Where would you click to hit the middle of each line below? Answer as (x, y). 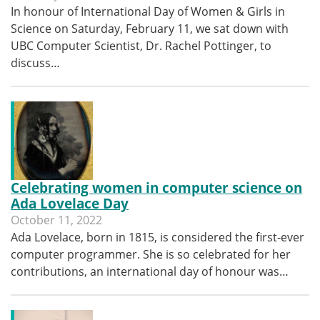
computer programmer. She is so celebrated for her (151, 254)
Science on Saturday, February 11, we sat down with (150, 29)
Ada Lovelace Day (70, 203)
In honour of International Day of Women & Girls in (148, 11)
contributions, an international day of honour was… (150, 271)
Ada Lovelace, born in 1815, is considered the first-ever (157, 237)
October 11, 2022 (56, 220)
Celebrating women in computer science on (156, 187)
